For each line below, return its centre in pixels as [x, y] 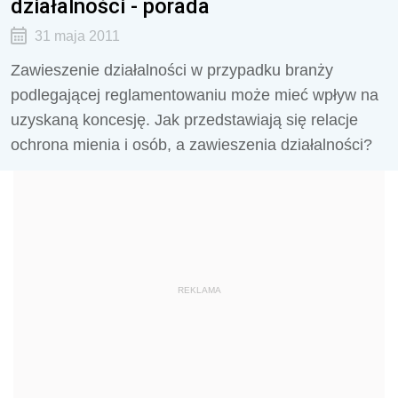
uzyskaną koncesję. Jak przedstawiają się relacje [184, 120]
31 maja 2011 [77, 36]
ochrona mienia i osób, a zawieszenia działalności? [191, 145]
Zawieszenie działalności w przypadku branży [172, 70]
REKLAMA [199, 290]
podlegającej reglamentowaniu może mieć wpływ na [195, 95]
